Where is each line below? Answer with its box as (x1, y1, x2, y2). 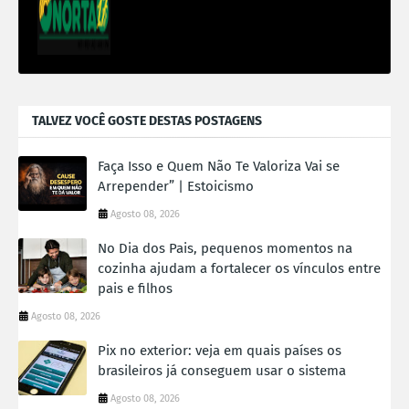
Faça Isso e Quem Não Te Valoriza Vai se (98, 157, 340, 174)
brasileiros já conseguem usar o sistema (98, 362, 346, 379)
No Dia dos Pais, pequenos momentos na (98, 239, 352, 257)
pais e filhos (98, 279, 173, 297)
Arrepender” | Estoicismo (98, 177, 254, 194)
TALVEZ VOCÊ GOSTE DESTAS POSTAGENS (32, 112, 262, 129)
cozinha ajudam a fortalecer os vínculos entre (98, 259, 381, 277)
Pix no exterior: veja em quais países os (98, 341, 341, 359)
